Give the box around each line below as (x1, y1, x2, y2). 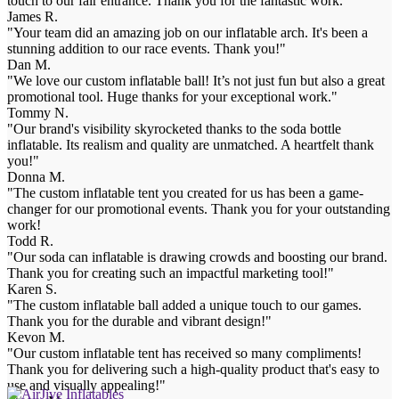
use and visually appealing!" (7, 378, 166, 394)
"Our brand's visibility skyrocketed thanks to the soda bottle (7, 121, 341, 137)
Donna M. (7, 169, 65, 185)
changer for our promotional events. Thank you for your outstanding (7, 201, 390, 217)
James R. (7, 9, 58, 25)
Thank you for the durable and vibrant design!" (7, 313, 272, 330)
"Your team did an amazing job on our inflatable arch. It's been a (7, 25, 368, 41)
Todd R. (7, 233, 53, 249)
